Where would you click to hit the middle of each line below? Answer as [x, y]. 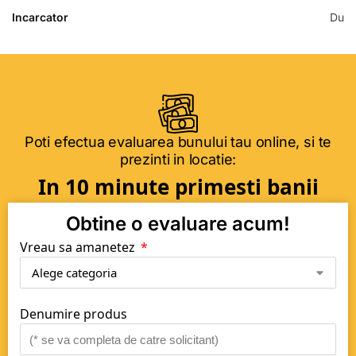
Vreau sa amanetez [79, 248]
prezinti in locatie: [178, 160]
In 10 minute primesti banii [178, 187]
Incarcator [40, 17]
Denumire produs [74, 314]
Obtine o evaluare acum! [178, 224]
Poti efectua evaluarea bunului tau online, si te [178, 142]
